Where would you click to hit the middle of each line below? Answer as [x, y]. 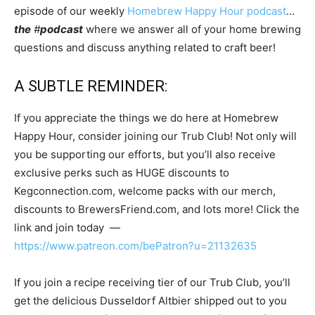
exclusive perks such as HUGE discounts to [122, 172]
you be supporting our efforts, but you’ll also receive [145, 154]
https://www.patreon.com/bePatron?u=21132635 [135, 245]
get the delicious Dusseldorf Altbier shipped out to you [150, 300]
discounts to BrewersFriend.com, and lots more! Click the [157, 209]
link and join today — [69, 227]
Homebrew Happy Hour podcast [207, 11]
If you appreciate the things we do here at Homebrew [146, 117]
